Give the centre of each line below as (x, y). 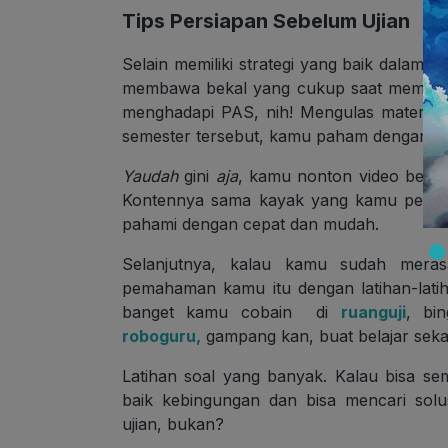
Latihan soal (169, 376)
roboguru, (161, 336)
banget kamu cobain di (231, 312)
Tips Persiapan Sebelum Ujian (266, 21)
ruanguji (373, 312)
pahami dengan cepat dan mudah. (250, 224)
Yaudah (150, 176)
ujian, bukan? (173, 424)
